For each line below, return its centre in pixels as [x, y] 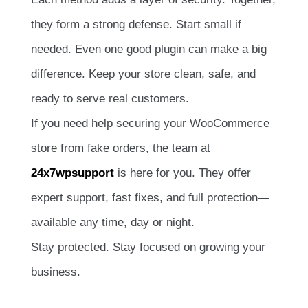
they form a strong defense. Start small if [136, 24]
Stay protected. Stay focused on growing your [148, 247]
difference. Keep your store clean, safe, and [143, 74]
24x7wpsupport [73, 173]
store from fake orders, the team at [121, 148]
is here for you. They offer [183, 173]
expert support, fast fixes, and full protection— [150, 197]
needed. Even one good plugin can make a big [149, 49]
